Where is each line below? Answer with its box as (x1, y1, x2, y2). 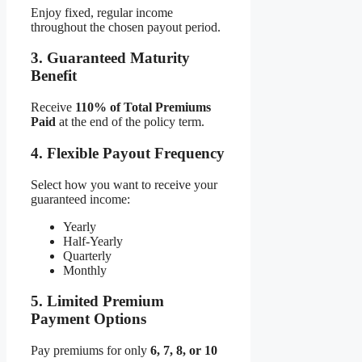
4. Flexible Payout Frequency (31, 144, 225, 162)
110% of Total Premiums (75, 100, 211, 115)
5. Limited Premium (31, 293, 164, 310)
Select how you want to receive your (31, 177, 217, 192)
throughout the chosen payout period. (31, 19, 221, 34)
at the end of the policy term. (56, 115, 204, 129)
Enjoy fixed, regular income (31, 5, 173, 19)
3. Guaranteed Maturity (31, 49, 190, 67)
